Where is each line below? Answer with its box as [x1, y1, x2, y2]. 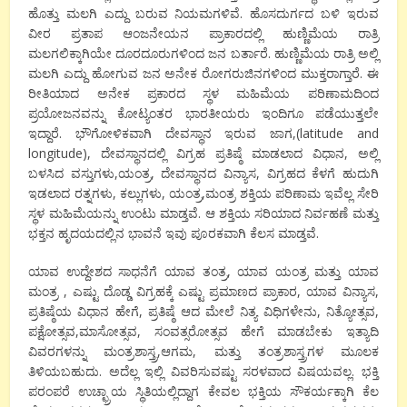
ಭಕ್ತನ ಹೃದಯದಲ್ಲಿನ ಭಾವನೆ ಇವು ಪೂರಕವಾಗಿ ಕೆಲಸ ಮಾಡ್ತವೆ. [28, 224, 320, 242]
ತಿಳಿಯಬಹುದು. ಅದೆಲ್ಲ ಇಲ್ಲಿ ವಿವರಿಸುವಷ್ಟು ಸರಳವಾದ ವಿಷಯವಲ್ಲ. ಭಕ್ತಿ [28, 362, 379, 380]
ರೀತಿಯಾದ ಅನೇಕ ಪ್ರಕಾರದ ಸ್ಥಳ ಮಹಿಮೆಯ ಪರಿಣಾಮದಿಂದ [28, 84, 379, 102]
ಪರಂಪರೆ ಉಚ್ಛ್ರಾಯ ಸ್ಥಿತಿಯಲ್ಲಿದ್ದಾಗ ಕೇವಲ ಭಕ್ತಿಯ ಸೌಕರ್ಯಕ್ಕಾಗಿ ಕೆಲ [28, 382, 379, 400]
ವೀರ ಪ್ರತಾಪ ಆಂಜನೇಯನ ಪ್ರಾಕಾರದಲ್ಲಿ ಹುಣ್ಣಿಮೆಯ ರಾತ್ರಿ [28, 25, 379, 42]
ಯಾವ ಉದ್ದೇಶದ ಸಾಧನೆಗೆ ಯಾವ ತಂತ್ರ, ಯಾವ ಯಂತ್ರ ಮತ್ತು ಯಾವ [28, 263, 379, 280]
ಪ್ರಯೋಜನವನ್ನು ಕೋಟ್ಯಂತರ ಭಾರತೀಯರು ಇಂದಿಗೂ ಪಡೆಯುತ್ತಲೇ [28, 104, 379, 122]
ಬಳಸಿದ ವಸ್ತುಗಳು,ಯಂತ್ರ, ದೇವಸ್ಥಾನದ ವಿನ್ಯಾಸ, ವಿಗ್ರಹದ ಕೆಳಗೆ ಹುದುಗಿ [28, 164, 379, 182]
